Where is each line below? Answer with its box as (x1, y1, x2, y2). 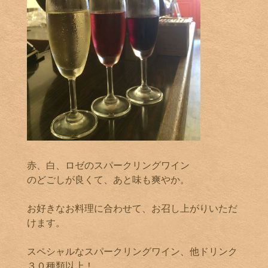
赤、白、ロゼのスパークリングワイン (27, 159, 190, 172)
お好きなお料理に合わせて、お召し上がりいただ (27, 202, 237, 215)
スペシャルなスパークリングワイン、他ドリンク (27, 245, 237, 258)
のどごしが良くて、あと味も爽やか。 (27, 173, 190, 186)
